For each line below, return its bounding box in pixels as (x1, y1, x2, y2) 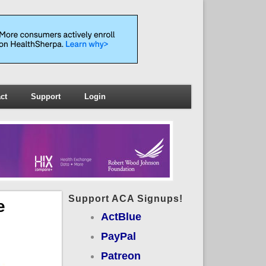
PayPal (100, 230, 136, 242)
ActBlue (100, 210, 141, 223)
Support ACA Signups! (68, 193, 183, 204)
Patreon (100, 249, 141, 262)
